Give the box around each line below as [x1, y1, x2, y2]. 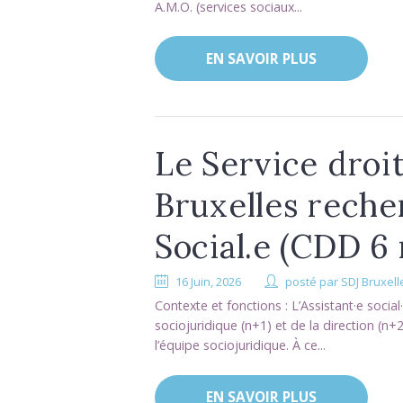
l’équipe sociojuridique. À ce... [155, 336, 326, 354]
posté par [285, 273, 342, 291]
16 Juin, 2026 [175, 273, 242, 291]
